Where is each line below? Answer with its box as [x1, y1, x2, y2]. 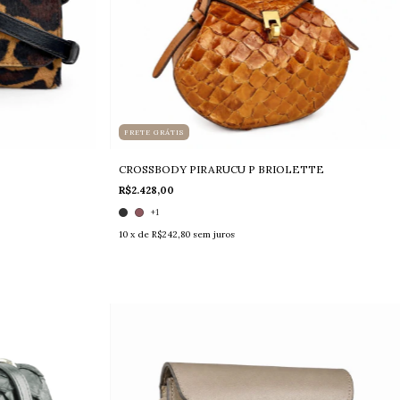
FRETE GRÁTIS [124, 127, 185, 137]
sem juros [193, 228, 236, 240]
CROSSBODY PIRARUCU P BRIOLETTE [119, 162, 325, 176]
